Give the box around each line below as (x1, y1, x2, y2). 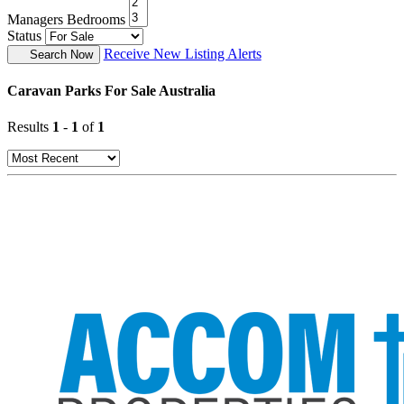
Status (7, 28, 41, 44)
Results (7, 118, 52, 134)
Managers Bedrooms (7, 12, 125, 28)
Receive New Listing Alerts (103, 46, 262, 62)
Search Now (29, 48, 93, 62)
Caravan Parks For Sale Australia (7, 83, 216, 99)
